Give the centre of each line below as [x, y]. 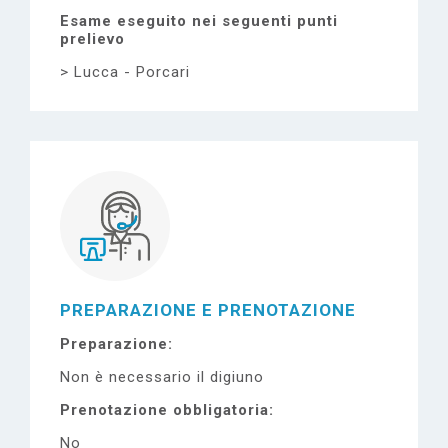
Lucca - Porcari [132, 72]
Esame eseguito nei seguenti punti [199, 21]
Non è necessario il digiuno [162, 377]
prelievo [92, 39]
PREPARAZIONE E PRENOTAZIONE [208, 310]
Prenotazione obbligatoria [164, 410]
